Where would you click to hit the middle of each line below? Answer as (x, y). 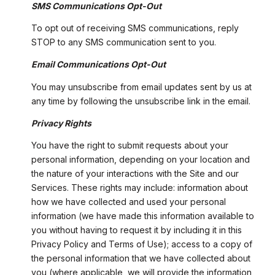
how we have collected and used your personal (128, 202)
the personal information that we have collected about (141, 258)
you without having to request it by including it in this (136, 230)
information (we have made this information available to (142, 216)
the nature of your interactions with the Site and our (135, 174)
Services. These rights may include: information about (139, 188)
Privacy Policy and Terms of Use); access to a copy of (141, 244)
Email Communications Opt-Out (98, 64)
